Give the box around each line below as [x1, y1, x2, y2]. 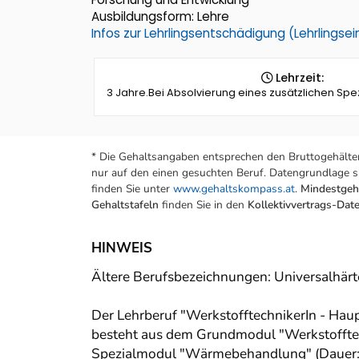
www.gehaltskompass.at [173, 181, 295, 197]
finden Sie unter [91, 181, 173, 197]
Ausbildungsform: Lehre [91, 8, 229, 26]
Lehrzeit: [272, 70, 324, 87]
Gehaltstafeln [91, 197, 159, 213]
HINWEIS [91, 239, 152, 258]
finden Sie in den [159, 197, 248, 213]
